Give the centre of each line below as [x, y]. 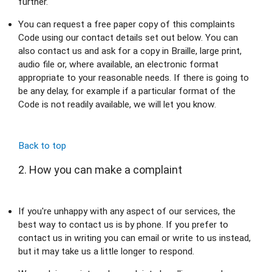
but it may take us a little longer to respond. [106, 251]
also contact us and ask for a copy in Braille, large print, [130, 51]
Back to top [42, 145]
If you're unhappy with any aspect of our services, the [127, 211]
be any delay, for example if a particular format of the [127, 91]
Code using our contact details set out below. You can [128, 37]
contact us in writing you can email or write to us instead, [134, 238]
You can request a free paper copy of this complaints [127, 24]
